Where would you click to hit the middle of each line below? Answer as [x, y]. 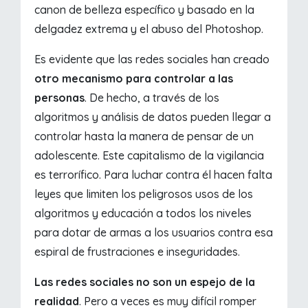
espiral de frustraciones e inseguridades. [137, 251]
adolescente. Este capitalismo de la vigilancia [150, 155]
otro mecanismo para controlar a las [134, 78]
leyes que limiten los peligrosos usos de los [144, 194]
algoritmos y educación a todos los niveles [143, 213]
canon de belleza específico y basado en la [145, 9]
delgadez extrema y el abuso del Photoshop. [149, 29]
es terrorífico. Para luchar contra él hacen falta [154, 174]
